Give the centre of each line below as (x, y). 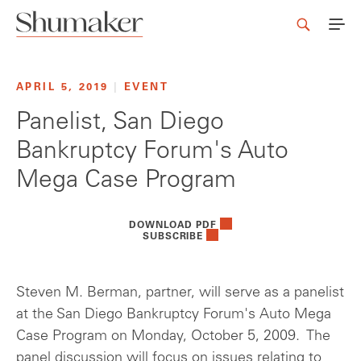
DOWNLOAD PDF (173, 226)
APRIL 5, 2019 (65, 88)
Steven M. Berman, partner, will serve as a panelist (180, 294)
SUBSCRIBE (173, 237)
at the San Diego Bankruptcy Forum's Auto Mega (174, 315)
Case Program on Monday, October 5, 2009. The (173, 337)
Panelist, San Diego (120, 124)
